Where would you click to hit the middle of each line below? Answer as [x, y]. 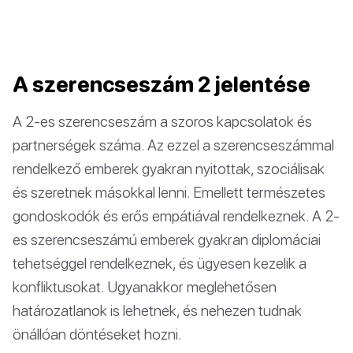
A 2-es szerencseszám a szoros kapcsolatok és [162, 121]
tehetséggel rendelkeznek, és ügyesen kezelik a [160, 262]
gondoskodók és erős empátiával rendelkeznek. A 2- [176, 215]
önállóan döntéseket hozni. [97, 333]
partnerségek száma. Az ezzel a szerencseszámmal [173, 144]
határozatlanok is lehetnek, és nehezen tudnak [157, 310]
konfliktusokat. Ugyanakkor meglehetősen [145, 286]
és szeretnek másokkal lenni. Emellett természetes [169, 191]
